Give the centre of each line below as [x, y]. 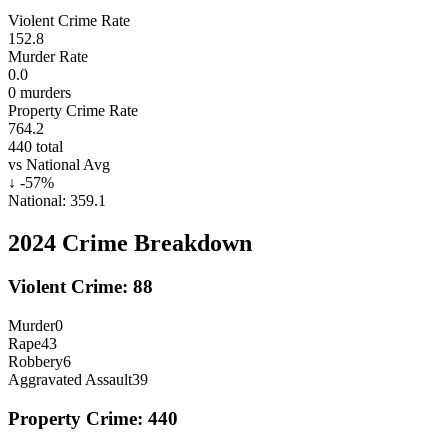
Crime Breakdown [154, 242]
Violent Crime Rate [69, 20]
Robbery [35, 362]
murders [43, 92]
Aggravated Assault [70, 380]
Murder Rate [48, 56]
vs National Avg [59, 164]
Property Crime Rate [73, 110]
